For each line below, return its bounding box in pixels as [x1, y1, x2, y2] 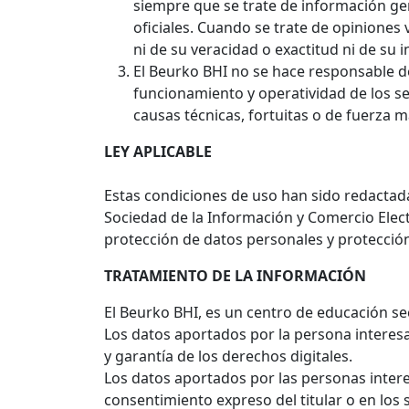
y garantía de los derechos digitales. [104, 346, 352, 366]
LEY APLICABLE [104, 142, 212, 162]
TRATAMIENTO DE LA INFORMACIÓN [104, 266, 366, 286]
